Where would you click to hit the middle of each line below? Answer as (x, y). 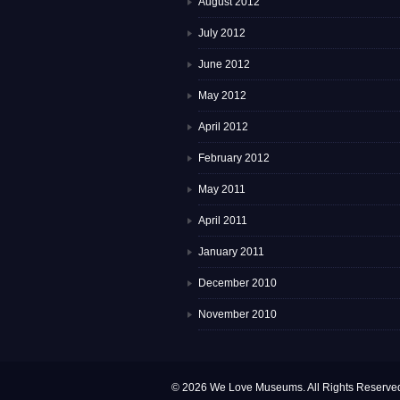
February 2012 (234, 158)
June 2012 (224, 65)
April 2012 (223, 127)
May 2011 (222, 190)
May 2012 (222, 96)
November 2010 (237, 315)
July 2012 (222, 33)
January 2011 (231, 252)
